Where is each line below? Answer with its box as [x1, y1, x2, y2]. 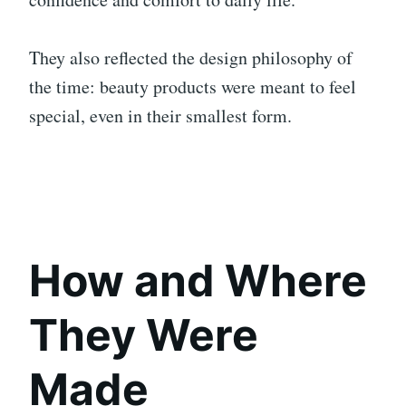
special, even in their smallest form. [29, 102, 292, 128]
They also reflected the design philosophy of [29, 44, 353, 70]
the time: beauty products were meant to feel [29, 73, 356, 99]
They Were [29, 307, 258, 362]
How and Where [29, 253, 367, 307]
